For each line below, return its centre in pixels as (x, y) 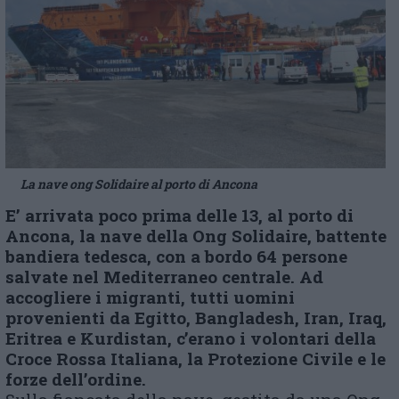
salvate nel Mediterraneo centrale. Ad (164, 276)
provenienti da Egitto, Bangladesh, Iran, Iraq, (196, 317)
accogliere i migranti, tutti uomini (150, 297)
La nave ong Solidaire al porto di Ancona (139, 183)
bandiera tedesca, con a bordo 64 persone (176, 256)
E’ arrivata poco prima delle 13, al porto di (179, 215)
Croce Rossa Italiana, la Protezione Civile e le (195, 358)
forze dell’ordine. (76, 379)
